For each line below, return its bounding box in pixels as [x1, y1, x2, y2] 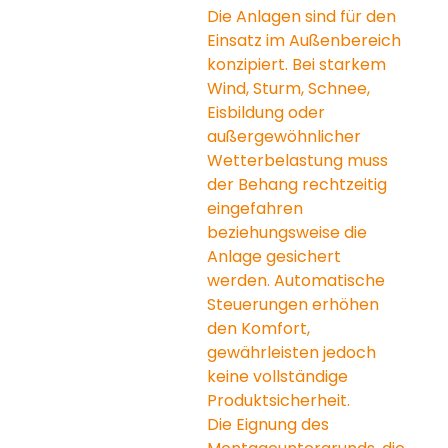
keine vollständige [207, 364, 353, 388]
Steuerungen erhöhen [207, 292, 384, 316]
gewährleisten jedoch [207, 340, 381, 364]
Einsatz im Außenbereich [207, 28, 406, 52]
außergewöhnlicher [207, 124, 366, 148]
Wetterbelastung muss [207, 148, 393, 172]
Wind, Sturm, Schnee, [207, 76, 375, 100]
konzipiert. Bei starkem [207, 52, 391, 76]
